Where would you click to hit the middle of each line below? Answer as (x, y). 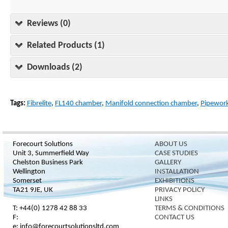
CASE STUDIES (176, 153)
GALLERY (168, 162)
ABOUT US (171, 144)
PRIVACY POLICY (180, 190)
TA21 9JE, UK (33, 190)
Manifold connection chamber (151, 103)
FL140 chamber (78, 103)
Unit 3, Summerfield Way (51, 153)
